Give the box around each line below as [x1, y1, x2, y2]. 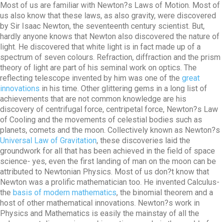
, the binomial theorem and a [116, 188, 213, 197]
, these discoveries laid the [97, 136, 190, 145]
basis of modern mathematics [13, 188, 116, 197]
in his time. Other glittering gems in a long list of [40, 84, 207, 93]
